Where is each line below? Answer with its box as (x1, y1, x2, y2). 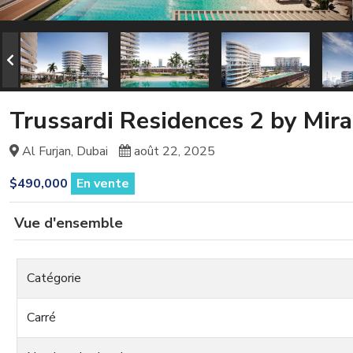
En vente (76, 174, 129, 192)
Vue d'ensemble (14, 213, 123, 232)
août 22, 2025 (131, 142, 215, 160)
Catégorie (27, 269, 81, 287)
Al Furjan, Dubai (19, 142, 108, 160)
